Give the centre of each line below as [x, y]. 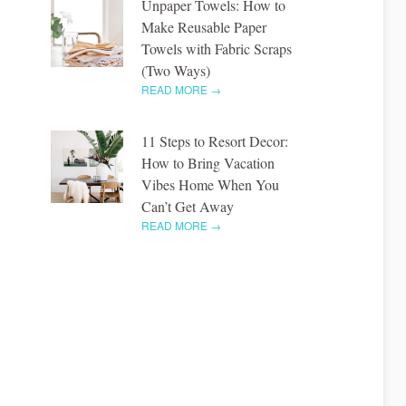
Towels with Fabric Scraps [217, 48]
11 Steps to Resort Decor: [215, 140]
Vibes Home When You [210, 184]
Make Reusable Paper [204, 26]
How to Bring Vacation [208, 162]
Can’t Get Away [188, 206]
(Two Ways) [176, 70]
